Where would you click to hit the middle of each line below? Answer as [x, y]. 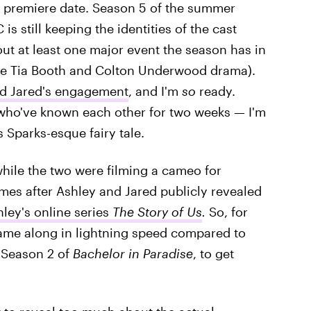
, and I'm [155, 91]
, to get [213, 253]
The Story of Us [157, 212]
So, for [228, 212]
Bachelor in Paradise [133, 253]
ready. [217, 91]
